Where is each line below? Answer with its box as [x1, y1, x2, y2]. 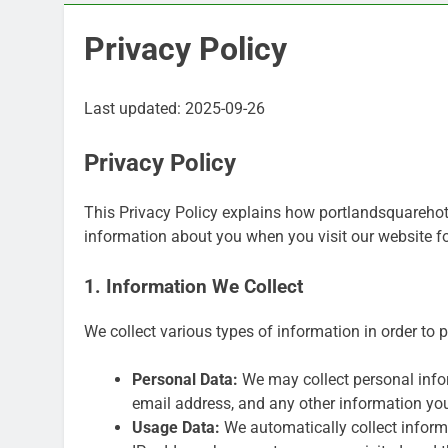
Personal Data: [132, 369, 238, 389]
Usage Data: [132, 417, 220, 437]
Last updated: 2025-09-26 [84, 99, 265, 118]
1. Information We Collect [84, 275, 303, 298]
